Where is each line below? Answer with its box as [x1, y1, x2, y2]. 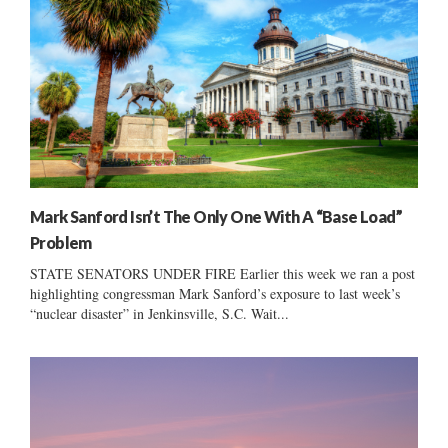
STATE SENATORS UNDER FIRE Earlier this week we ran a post [30, 263, 415, 283]
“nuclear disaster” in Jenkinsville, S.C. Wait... [30, 303, 289, 323]
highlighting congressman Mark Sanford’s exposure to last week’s [30, 283, 400, 303]
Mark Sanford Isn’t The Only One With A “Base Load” [30, 206, 402, 226]
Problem [30, 232, 92, 252]
